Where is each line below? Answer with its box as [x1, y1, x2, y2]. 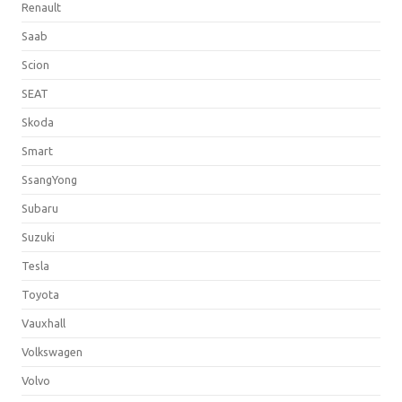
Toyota [22, 287, 59, 301]
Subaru [22, 201, 58, 214]
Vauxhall [22, 316, 66, 329]
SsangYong [22, 172, 77, 186]
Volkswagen [22, 345, 83, 358]
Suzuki [22, 230, 55, 243]
